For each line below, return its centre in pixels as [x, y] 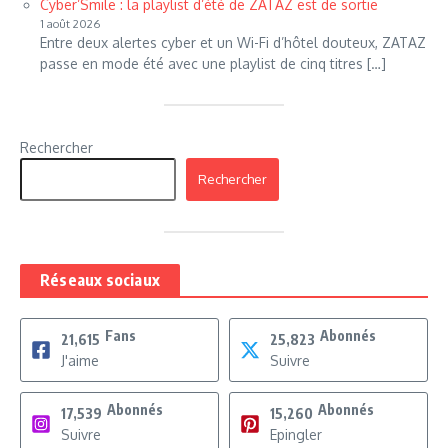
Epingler [296, 434]
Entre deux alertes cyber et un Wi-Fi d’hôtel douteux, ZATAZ [233, 42]
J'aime [80, 360]
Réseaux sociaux [100, 279]
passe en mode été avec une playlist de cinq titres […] [213, 63]
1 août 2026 [70, 23]
